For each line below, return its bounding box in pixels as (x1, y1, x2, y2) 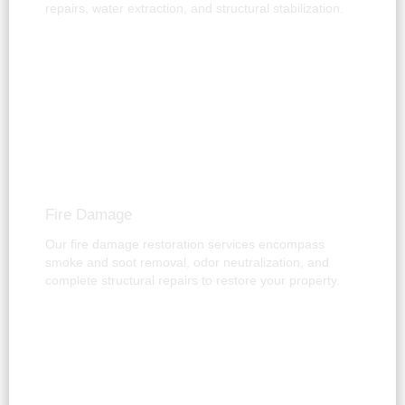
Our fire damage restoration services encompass (45, 236, 325, 251)
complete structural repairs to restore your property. (45, 272, 340, 287)
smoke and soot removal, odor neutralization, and (45, 254, 329, 269)
